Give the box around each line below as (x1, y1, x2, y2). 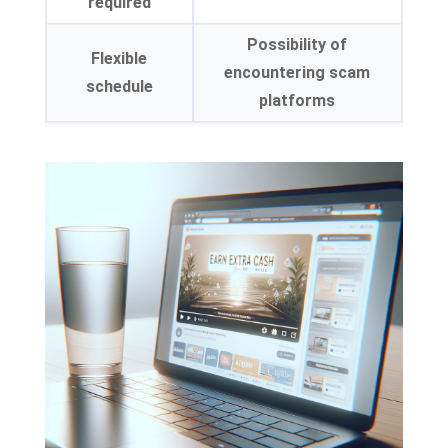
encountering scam (224, 63, 371, 82)
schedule (85, 77, 153, 96)
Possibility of (247, 35, 348, 54)
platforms (259, 91, 336, 110)
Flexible (91, 49, 148, 68)
